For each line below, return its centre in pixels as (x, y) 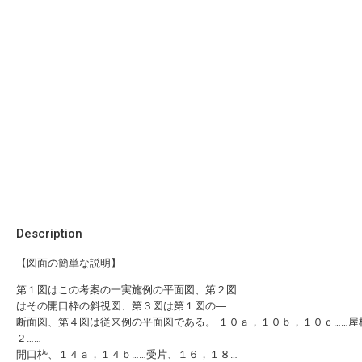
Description (49, 234)
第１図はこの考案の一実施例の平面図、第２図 (126, 290)
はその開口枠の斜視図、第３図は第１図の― (121, 306)
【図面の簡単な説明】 (69, 263)
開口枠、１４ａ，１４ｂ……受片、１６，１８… (127, 354)
